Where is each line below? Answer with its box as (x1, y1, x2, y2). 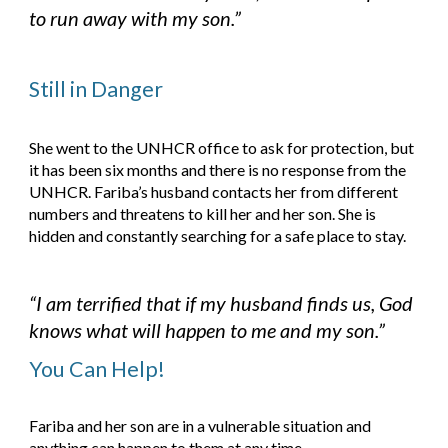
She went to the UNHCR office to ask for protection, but (29, 138, 415, 158)
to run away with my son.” (29, 6, 242, 31)
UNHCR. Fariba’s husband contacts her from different (29, 182, 399, 202)
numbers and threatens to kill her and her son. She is (29, 204, 377, 224)
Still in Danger (29, 76, 164, 103)
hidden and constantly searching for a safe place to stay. (29, 226, 407, 246)
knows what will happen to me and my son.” (29, 318, 386, 343)
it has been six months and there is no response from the (29, 160, 407, 180)
